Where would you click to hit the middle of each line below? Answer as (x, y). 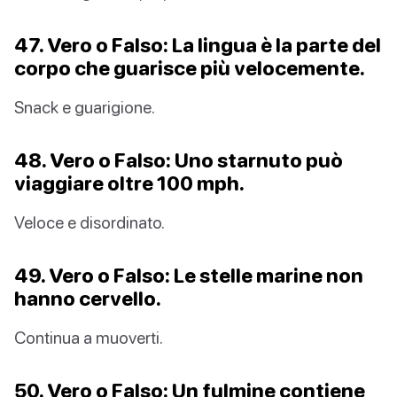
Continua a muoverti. (89, 337)
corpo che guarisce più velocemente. (190, 67)
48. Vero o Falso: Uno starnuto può (179, 160)
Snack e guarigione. (85, 106)
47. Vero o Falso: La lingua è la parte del (198, 44)
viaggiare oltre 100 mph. (129, 183)
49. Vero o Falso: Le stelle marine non (189, 275)
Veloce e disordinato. (90, 222)
